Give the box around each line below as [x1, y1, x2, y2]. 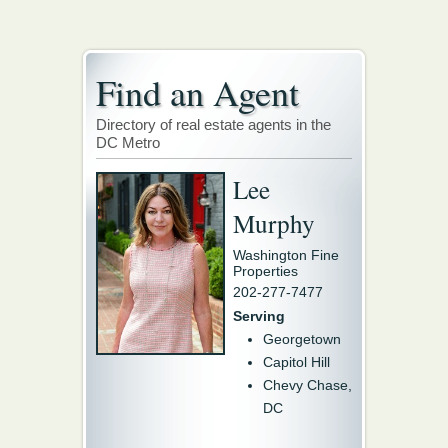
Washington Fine [233, 247, 339, 263]
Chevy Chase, [263, 377, 352, 393]
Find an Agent [96, 68, 299, 116]
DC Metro [96, 134, 160, 151]
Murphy [233, 206, 315, 240]
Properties [233, 263, 298, 279]
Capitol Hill [263, 354, 330, 370]
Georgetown [263, 331, 341, 347]
